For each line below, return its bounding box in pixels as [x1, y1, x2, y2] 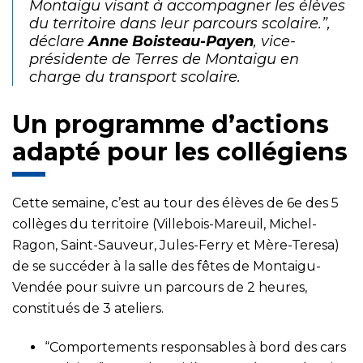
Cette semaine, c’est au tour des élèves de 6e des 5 [12, 195, 339, 211]
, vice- [254, 32, 296, 50]
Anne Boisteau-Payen [88, 32, 254, 50]
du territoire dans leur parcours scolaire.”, [29, 14, 331, 32]
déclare [29, 32, 88, 50]
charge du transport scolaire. [29, 67, 241, 86]
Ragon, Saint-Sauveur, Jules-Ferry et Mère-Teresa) [12, 237, 340, 253]
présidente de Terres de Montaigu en [29, 49, 299, 68]
